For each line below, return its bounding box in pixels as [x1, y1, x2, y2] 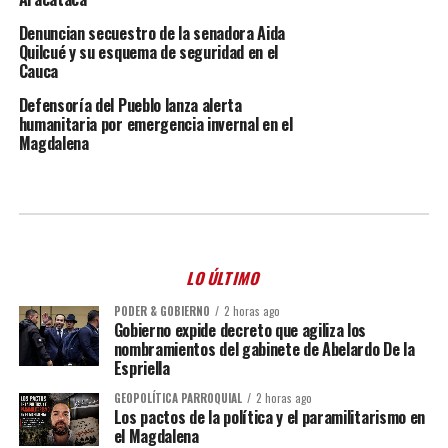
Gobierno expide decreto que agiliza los [113, 317, 367, 342]
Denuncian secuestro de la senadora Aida [18, 20, 286, 45]
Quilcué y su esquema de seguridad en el [18, 39, 279, 64]
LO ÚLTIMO [184, 265, 264, 290]
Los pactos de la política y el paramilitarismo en [113, 404, 425, 429]
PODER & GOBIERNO [113, 302, 210, 319]
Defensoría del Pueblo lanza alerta [18, 92, 242, 117]
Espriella [113, 355, 170, 380]
